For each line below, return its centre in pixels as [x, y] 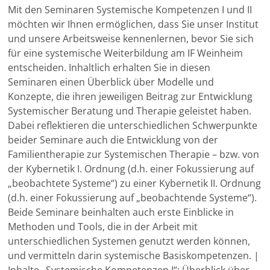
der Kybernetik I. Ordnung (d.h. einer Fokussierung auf [131, 169]
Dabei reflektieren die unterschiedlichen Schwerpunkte [133, 125]
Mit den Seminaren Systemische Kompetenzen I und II [130, 10]
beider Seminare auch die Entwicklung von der [113, 140]
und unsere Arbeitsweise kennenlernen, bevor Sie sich [131, 39]
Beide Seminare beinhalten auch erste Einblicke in [121, 212]
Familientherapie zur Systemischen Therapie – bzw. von [134, 154]
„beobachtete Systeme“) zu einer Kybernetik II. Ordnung [135, 183]
